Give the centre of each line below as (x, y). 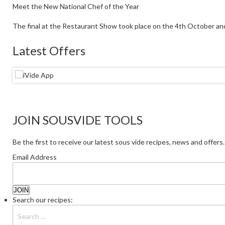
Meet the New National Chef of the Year (76, 6)
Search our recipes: (43, 199)
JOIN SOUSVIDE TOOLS (78, 120)
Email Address (35, 157)
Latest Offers (49, 50)
